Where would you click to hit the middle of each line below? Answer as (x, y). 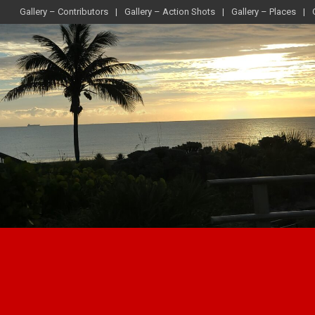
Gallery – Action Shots (170, 12)
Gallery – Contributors (64, 12)
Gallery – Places (264, 12)
